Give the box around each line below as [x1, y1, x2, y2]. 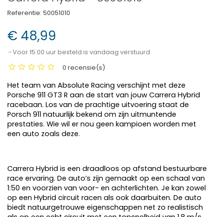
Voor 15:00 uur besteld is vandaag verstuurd [13, 47, 150, 57]
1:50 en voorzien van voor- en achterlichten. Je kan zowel [7, 183, 206, 193]
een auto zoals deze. [7, 129, 80, 139]
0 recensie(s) [62, 63, 105, 72]
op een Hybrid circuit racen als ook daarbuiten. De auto [7, 193, 201, 202]
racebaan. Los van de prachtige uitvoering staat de [7, 100, 189, 109]
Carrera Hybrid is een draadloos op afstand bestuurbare [7, 164, 207, 173]
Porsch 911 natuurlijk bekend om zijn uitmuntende [7, 109, 176, 119]
